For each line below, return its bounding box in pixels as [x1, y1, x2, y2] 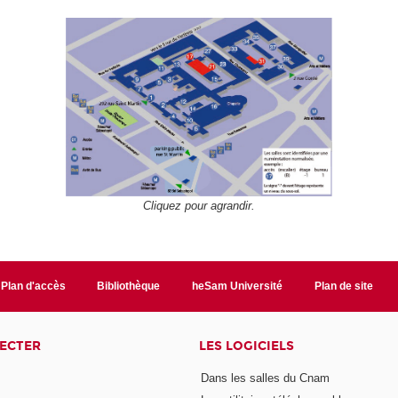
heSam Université [192, 280, 283, 293]
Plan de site [314, 280, 374, 293]
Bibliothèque [97, 280, 161, 293]
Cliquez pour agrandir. [142, 199, 255, 213]
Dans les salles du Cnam [200, 370, 330, 385]
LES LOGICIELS [198, 338, 294, 354]
